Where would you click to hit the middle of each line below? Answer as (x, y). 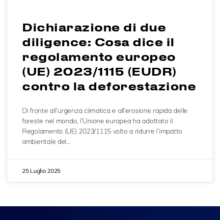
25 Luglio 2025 (41, 171)
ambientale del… (46, 142)
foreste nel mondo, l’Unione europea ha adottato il (97, 121)
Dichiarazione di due (94, 27)
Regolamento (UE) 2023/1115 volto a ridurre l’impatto (102, 131)
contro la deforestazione (109, 86)
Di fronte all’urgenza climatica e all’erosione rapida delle (105, 111)
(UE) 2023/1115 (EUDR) (99, 71)
